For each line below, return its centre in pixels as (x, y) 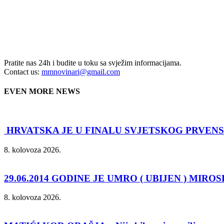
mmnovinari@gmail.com (81, 71)
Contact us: (23, 71)
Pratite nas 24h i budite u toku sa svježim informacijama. (93, 62)
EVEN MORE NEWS (42, 91)
